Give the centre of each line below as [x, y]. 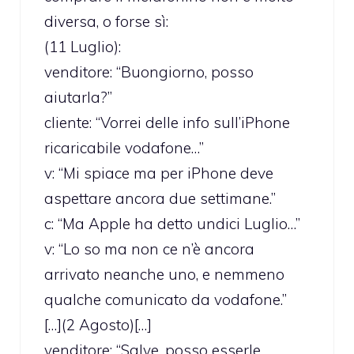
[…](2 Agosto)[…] [98, 324]
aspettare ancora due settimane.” [160, 198]
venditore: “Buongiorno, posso [149, 72]
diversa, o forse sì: [106, 21]
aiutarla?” [78, 97]
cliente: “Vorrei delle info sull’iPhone [167, 122]
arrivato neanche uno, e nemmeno [164, 274]
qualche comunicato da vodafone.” [166, 299]
